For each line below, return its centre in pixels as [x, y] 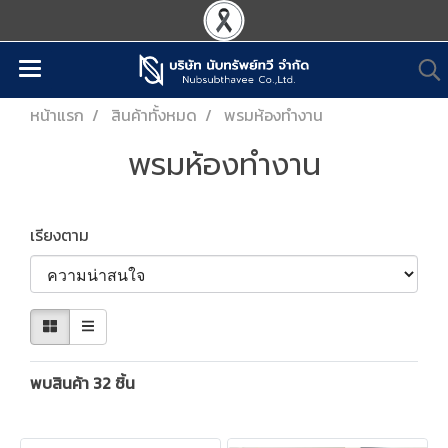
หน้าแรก [57, 115]
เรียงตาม [65, 235]
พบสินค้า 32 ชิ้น [82, 383]
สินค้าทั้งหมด [154, 115]
